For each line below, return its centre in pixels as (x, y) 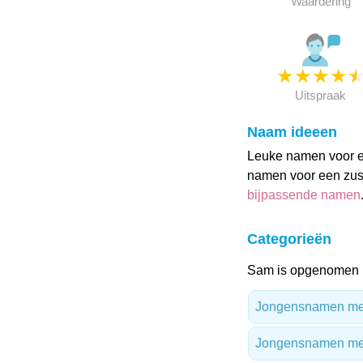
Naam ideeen (292, 132)
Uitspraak (321, 95)
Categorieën (289, 239)
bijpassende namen (303, 195)
